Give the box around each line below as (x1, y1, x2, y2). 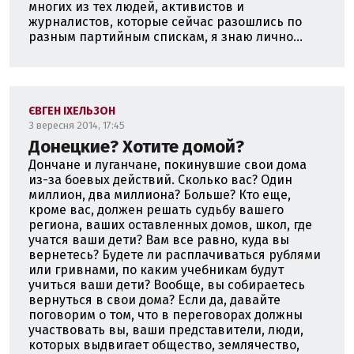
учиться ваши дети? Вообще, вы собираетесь (28, 277, 305, 292)
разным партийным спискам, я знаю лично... (28, 29, 303, 44)
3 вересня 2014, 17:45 (28, 119, 125, 131)
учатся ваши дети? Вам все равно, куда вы (28, 232, 289, 247)
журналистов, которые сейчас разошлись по (28, 14, 302, 29)
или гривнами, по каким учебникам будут (28, 262, 284, 277)
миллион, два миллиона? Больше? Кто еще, (28, 187, 291, 202)
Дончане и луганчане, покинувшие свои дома (28, 157, 307, 172)
